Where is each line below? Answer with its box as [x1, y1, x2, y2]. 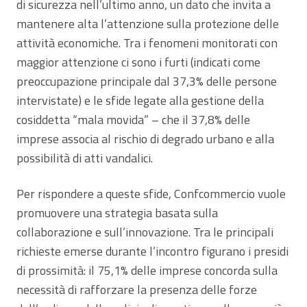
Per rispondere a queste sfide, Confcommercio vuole [16, 184, 286, 204]
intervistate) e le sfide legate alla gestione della [16, 91, 264, 110]
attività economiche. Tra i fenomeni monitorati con [16, 34, 278, 53]
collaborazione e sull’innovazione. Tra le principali [16, 223, 273, 242]
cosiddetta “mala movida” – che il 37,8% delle [16, 110, 250, 130]
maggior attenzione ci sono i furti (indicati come [16, 53, 260, 72]
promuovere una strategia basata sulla [16, 204, 218, 223]
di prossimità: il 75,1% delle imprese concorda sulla [16, 261, 278, 280]
